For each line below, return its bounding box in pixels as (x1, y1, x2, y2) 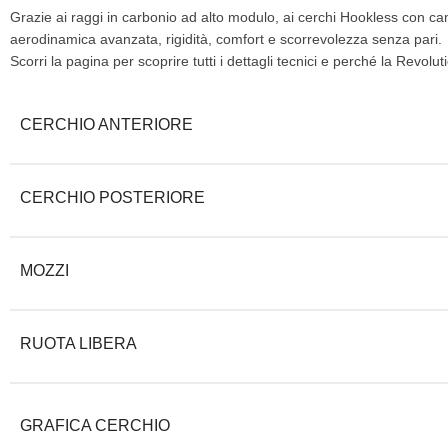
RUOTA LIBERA (20, 335, 137, 352)
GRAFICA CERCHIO (20, 417, 170, 434)
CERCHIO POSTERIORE (20, 189, 205, 206)
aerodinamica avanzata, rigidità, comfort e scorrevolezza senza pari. (10, 31, 442, 47)
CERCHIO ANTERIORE (20, 116, 193, 133)
